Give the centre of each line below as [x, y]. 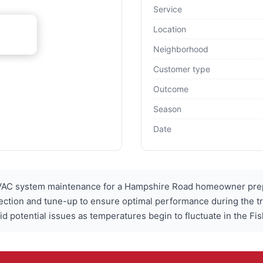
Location [170, 29]
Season [167, 109]
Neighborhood [181, 49]
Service [168, 9]
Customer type [182, 69]
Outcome [171, 89]
